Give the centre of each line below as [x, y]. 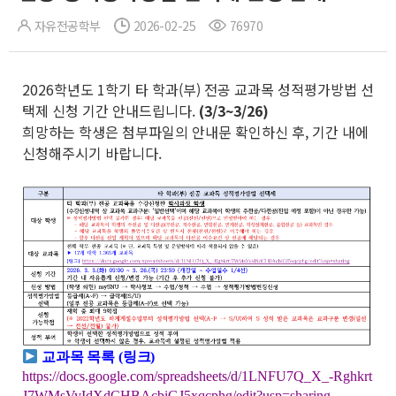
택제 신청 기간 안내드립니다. [110, 110]
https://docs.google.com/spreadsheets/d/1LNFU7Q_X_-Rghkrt [197, 377]
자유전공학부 [68, 26]
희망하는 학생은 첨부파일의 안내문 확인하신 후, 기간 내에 [195, 132]
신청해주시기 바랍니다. [92, 153]
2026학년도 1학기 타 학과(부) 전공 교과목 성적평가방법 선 [198, 89]
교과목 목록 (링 [88, 357]
